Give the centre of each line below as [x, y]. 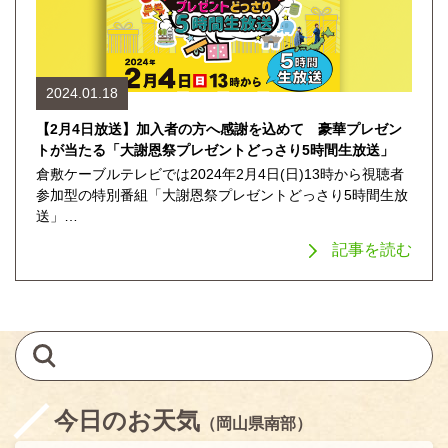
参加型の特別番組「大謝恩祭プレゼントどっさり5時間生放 [222, 194]
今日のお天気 [127, 420]
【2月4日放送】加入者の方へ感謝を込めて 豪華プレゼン [219, 128]
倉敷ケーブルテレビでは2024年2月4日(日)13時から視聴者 [220, 173]
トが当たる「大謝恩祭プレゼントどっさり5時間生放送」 [215, 149]
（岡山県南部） [256, 423]
